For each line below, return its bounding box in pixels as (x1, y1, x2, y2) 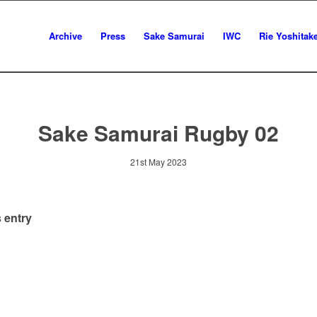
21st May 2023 (130, 156, 187, 168)
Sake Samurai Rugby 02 (38, 117, 279, 148)
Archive (49, 29, 82, 42)
